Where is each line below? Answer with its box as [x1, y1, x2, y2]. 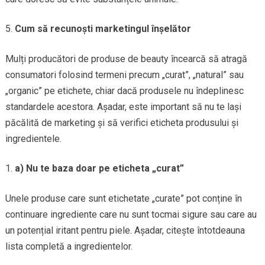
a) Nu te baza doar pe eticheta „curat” [14, 163, 184, 174]
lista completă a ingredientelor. [5, 241, 132, 253]
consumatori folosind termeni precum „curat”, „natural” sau [5, 69, 244, 81]
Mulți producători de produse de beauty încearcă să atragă [5, 53, 247, 65]
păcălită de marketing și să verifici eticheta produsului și [5, 117, 238, 129]
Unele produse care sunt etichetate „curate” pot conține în [5, 193, 242, 205]
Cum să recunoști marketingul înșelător [14, 23, 191, 35]
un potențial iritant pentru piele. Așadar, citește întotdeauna [5, 225, 245, 237]
